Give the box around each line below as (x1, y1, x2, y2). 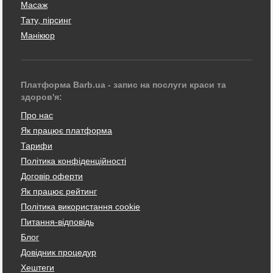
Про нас (21, 110, 53, 120)
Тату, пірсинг (21, 15, 71, 25)
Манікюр (21, 30, 55, 40)
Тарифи (21, 140, 52, 151)
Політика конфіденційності (21, 155, 126, 166)
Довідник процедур (21, 247, 96, 257)
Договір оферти (21, 171, 83, 181)
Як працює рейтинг (21, 186, 97, 196)
